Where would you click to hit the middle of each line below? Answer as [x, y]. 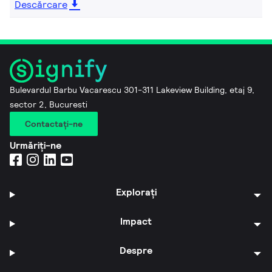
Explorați [136, 192]
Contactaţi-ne [54, 124]
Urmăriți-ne [36, 145]
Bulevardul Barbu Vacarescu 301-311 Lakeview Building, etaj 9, [132, 90]
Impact [136, 221]
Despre [136, 250]
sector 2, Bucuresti [49, 104]
